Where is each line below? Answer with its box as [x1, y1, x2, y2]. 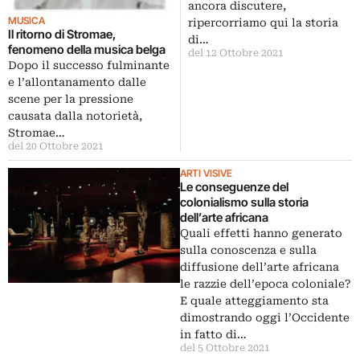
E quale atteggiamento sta [180, 294, 329, 308]
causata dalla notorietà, [8, 109, 142, 123]
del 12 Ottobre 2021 [188, 47, 284, 59]
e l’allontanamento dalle [8, 76, 146, 89]
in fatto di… [180, 328, 247, 342]
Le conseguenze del [180, 179, 288, 195]
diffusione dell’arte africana [180, 260, 339, 274]
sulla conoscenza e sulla [180, 243, 317, 257]
